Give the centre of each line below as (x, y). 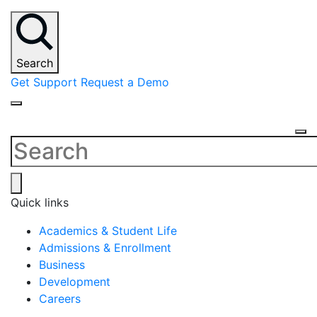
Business (62, 264)
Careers (60, 298)
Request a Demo (125, 82)
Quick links (40, 202)
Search (35, 63)
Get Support (46, 82)
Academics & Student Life (108, 230)
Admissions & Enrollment (105, 247)
